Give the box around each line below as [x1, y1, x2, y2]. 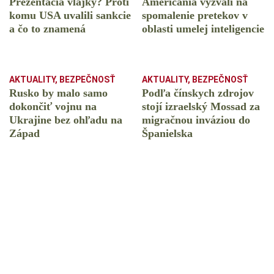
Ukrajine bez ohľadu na [9, 114, 122, 127]
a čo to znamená [9, 23, 86, 35]
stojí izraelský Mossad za [142, 100, 260, 113]
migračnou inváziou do [142, 114, 250, 127]
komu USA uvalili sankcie [9, 9, 131, 22]
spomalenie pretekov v [142, 9, 248, 22]
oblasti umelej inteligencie [142, 23, 264, 35]
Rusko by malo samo [9, 87, 108, 100]
